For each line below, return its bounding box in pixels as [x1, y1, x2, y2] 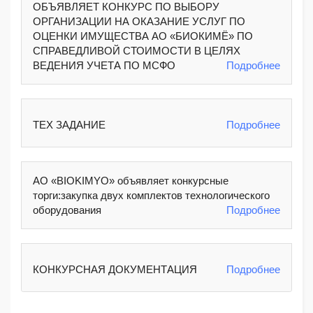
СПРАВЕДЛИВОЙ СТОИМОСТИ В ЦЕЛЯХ [33, 45, 240, 57]
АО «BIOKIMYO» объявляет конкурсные [33, 175, 228, 187]
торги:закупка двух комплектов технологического [33, 189, 270, 201]
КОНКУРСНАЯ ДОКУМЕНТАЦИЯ [33, 263, 197, 276]
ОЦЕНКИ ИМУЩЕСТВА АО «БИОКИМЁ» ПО [33, 30, 253, 42]
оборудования [33, 204, 101, 216]
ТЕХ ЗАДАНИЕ [33, 119, 105, 131]
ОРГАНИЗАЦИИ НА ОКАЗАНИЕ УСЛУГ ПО [33, 15, 245, 27]
